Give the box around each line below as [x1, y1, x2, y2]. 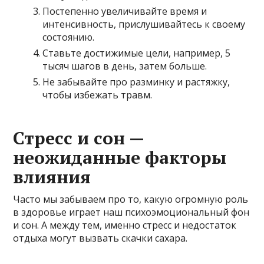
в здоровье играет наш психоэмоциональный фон [13, 206, 250, 219]
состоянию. [42, 31, 95, 44]
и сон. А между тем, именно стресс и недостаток [13, 219, 237, 232]
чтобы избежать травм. [42, 88, 153, 101]
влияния [13, 165, 91, 189]
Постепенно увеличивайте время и [42, 5, 207, 18]
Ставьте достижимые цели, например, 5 [42, 47, 231, 60]
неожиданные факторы [13, 146, 227, 169]
